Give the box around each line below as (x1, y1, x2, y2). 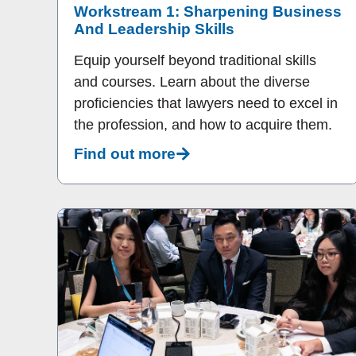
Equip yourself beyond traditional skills (74, 52, 316, 69)
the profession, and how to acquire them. (74, 117, 332, 133)
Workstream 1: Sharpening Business (74, 3, 342, 21)
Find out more (74, 145, 176, 162)
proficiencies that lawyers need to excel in (74, 95, 338, 112)
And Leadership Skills (74, 21, 234, 38)
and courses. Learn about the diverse (74, 74, 310, 91)
